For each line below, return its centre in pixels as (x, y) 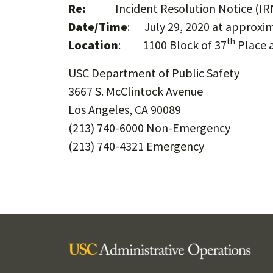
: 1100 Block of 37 (172, 44)
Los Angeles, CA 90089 (125, 109)
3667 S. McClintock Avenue (136, 91)
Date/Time (98, 26)
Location (93, 44)
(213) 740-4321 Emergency (136, 146)
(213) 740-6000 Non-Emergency (149, 127)
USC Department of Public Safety (154, 73)
